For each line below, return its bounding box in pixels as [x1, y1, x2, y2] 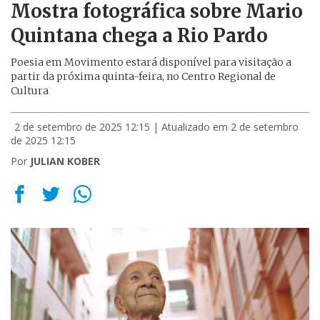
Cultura [11, 84, 49, 97]
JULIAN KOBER [30, 154, 100, 168]
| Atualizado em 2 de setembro [153, 120, 299, 134]
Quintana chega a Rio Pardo [11, 24, 268, 47]
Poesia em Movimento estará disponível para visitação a [11, 56, 291, 69]
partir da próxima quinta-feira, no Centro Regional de [11, 70, 276, 83]
